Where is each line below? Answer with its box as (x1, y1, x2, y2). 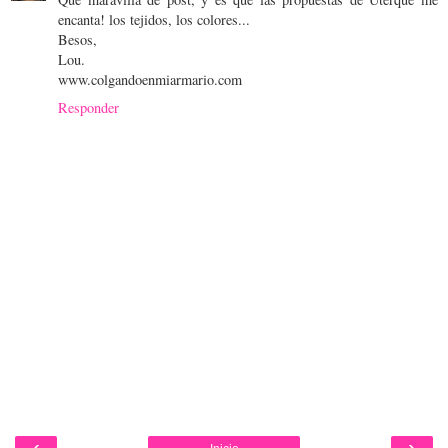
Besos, (58, 30, 97, 50)
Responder (58, 98, 119, 118)
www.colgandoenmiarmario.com (58, 70, 242, 90)
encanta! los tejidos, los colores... (58, 10, 250, 30)
